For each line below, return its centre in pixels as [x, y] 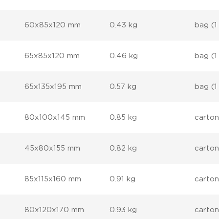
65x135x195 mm [53, 87]
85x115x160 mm [53, 179]
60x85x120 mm [53, 25]
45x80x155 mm [53, 148]
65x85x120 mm [52, 56]
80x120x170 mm [55, 210]
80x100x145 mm [55, 118]
